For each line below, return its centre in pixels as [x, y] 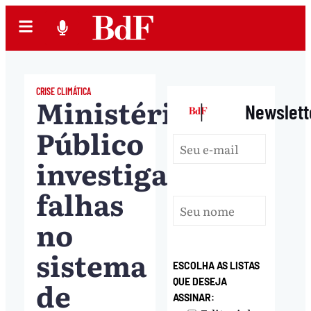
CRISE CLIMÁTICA [63, 91]
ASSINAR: [194, 298]
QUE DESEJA [200, 282]
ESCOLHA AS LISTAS [217, 266]
